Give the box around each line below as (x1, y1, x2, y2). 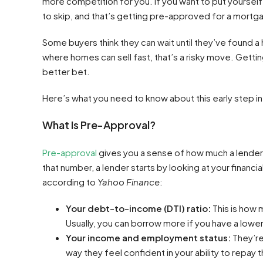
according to (42, 176, 97, 187)
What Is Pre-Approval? (42, 118, 156, 131)
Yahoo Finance (97, 176, 160, 187)
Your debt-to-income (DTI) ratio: (66, 203, 211, 214)
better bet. (42, 66, 90, 77)
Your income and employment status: (66, 232, 231, 243)
